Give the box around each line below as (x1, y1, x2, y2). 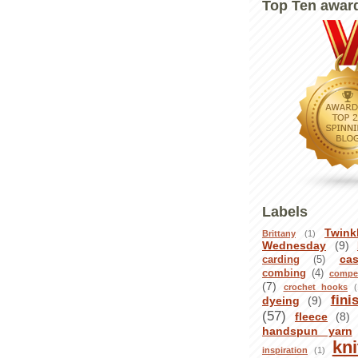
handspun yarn (262, 324, 352, 337)
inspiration (262, 344, 308, 355)
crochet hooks (283, 281, 348, 292)
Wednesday (262, 238, 326, 252)
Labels (262, 202, 308, 220)
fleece (295, 309, 328, 323)
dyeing (262, 293, 300, 307)
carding (262, 253, 300, 265)
